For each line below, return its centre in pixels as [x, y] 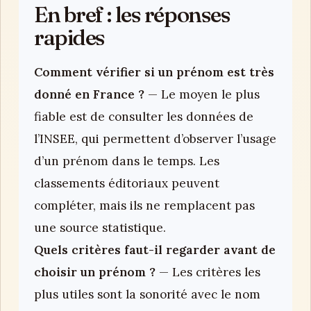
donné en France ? [89, 94]
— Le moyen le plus [202, 94]
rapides [69, 37]
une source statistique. [100, 227]
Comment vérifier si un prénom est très [154, 72]
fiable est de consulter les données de [144, 116]
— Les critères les [208, 272]
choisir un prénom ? [95, 272]
